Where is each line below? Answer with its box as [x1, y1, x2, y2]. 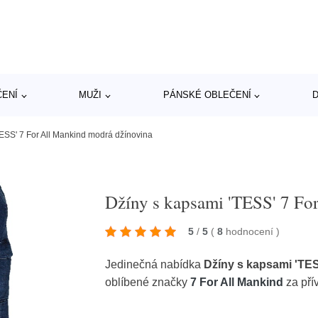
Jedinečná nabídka [105, 258, 204, 270]
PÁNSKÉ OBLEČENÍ [163, 89, 251, 100]
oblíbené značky [105, 276, 191, 288]
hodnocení [226, 226, 277, 237]
